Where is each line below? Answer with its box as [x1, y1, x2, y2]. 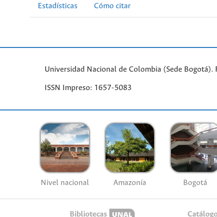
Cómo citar [94, 2, 131, 11]
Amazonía [113, 179, 147, 187]
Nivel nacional [40, 179, 89, 187]
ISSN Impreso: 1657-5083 [45, 84, 132, 93]
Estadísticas [38, 2, 77, 11]
